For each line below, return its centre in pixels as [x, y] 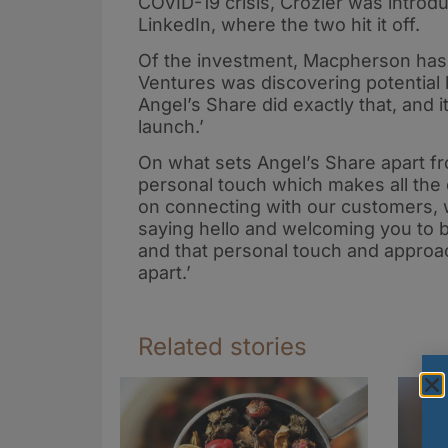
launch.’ [171, 126]
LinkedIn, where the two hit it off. [279, 24]
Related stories [222, 346]
